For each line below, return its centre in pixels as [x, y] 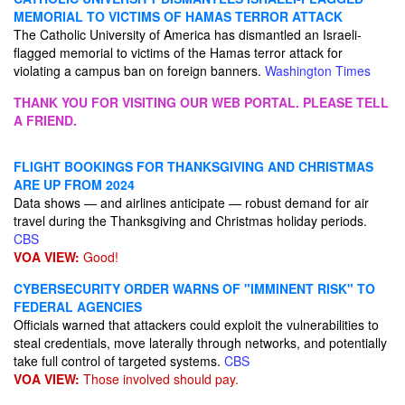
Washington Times [318, 71]
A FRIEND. [45, 120]
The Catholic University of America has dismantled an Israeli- [188, 34]
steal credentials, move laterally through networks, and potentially [200, 343]
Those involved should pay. [159, 379]
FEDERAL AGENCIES [78, 306]
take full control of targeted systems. [119, 361]
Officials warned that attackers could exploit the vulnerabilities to [196, 325]
